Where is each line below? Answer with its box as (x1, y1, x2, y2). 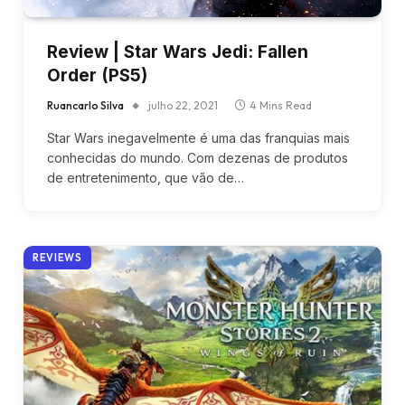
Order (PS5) (47, 64, 147, 86)
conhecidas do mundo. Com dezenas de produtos (47, 149, 348, 165)
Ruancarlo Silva (47, 98, 124, 112)
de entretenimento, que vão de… (47, 169, 244, 185)
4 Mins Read (250, 98, 312, 112)
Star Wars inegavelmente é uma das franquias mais (47, 129, 350, 146)
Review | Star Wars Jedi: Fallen (47, 41, 308, 62)
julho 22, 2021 (148, 98, 218, 112)
